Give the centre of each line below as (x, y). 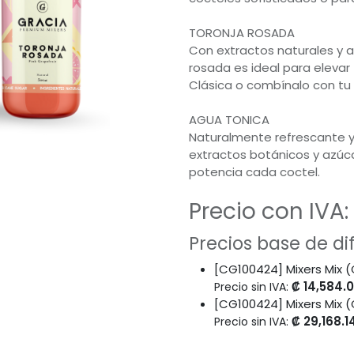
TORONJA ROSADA (242, 33)
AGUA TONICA (229, 120)
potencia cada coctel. (254, 172)
